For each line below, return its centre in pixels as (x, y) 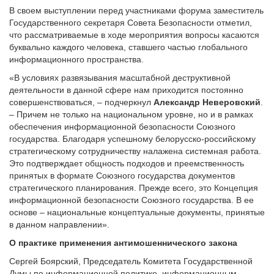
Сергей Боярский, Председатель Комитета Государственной (131, 261)
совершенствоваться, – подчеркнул (81, 102)
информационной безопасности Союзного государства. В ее (131, 200)
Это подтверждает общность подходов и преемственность (127, 163)
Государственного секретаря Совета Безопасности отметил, (131, 23)
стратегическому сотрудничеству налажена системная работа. (135, 151)
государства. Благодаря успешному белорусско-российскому (132, 139)
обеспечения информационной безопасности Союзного (122, 127)
